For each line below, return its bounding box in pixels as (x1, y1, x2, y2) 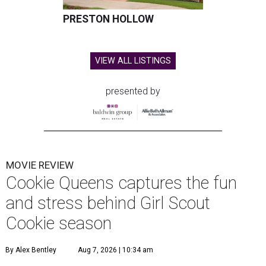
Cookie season (6, 213, 112, 234)
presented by (106, 85, 160, 97)
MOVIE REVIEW (6, 159, 74, 172)
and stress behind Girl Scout (6, 193, 210, 214)
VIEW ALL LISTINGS (95, 56, 171, 66)
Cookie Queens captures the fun (6, 173, 237, 194)
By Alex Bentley (5, 246, 56, 255)
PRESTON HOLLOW (63, 13, 154, 26)
